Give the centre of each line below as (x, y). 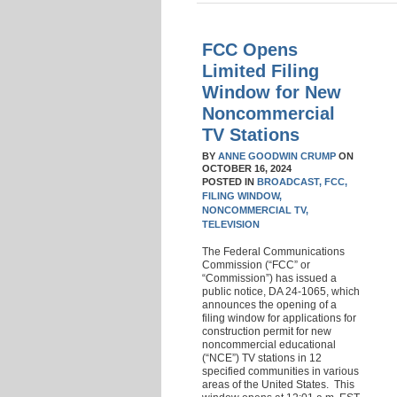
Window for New (271, 92)
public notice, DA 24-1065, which (280, 291)
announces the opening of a (269, 304)
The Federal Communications (273, 251)
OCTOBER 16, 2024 (246, 168)
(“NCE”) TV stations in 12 (261, 358)
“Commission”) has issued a (269, 278)
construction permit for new (266, 331)
